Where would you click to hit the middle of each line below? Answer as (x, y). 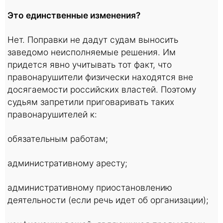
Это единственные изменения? (74, 15)
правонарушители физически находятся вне (100, 77)
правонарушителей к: (52, 114)
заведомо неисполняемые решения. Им (92, 52)
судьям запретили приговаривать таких (91, 102)
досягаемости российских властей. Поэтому (102, 89)
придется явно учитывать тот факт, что (90, 64)
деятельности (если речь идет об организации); (108, 200)
